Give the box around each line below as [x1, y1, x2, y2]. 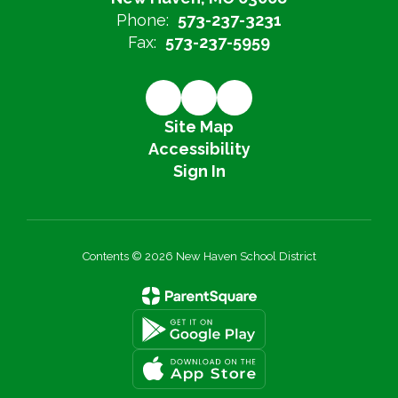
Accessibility [147, 139, 251, 158]
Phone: [116, 11, 169, 29]
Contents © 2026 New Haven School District [82, 250, 316, 263]
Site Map [164, 117, 234, 136]
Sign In [172, 162, 226, 180]
